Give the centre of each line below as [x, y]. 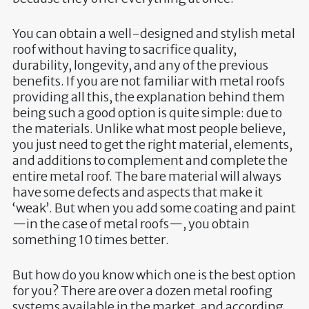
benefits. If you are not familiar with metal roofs [148, 81]
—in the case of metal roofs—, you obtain [131, 224]
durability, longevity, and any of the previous [140, 66]
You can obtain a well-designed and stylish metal [153, 34]
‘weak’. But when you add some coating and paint [154, 208]
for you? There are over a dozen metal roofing [142, 291]
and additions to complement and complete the [150, 161]
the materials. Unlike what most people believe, [149, 129]
